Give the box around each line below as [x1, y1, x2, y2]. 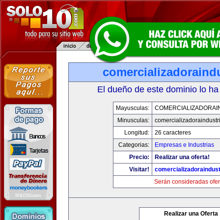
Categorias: [118, 141, 149, 148]
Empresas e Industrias [154, 141, 214, 148]
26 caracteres [154, 129, 191, 136]
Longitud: [124, 129, 149, 136]
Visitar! [129, 166, 149, 173]
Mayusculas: [115, 105, 149, 111]
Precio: [129, 154, 149, 161]
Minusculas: [117, 117, 149, 124]
